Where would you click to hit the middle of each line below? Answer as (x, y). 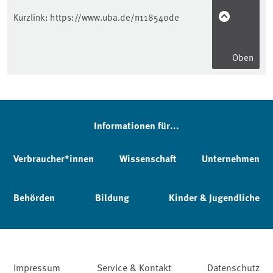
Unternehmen (231, 158)
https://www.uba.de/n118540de (115, 16)
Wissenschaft (148, 158)
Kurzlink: (32, 16)
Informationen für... (136, 125)
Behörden (34, 197)
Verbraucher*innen (54, 158)
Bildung (112, 197)
